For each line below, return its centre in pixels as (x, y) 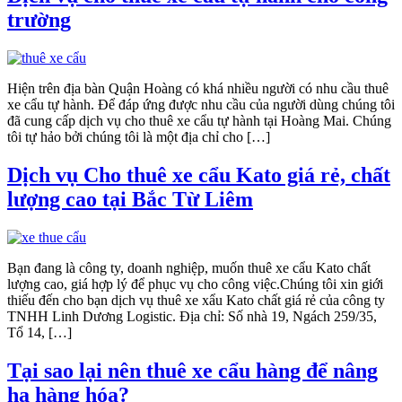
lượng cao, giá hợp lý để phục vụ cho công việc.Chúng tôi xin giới (195, 284)
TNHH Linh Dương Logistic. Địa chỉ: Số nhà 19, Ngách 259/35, (192, 316)
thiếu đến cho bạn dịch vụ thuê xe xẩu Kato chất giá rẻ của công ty (196, 300)
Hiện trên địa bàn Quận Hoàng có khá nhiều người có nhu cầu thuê (198, 88)
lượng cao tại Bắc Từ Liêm (130, 199)
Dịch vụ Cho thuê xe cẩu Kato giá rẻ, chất (199, 175)
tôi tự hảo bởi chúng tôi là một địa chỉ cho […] (139, 136)
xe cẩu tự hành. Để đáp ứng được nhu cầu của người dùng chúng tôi (201, 104)
